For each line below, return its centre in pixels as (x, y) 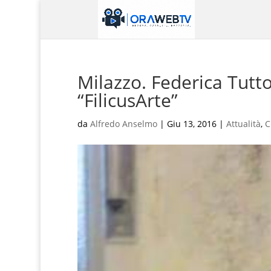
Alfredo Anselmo (123, 124)
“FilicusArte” (127, 100)
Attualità (243, 124)
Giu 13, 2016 (191, 124)
